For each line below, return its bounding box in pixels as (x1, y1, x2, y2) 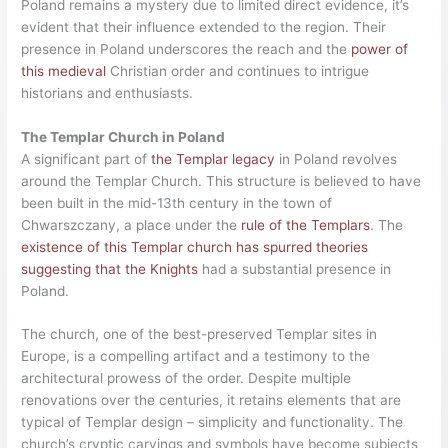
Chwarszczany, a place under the (21, 216, 242, 233)
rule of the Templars (241, 216, 371, 233)
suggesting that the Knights (21, 260, 199, 277)
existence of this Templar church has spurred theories (21, 238, 369, 255)
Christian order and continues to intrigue (106, 62, 370, 79)
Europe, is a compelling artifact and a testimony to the (21, 348, 371, 365)
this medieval (21, 62, 107, 79)
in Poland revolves (275, 150, 398, 167)
